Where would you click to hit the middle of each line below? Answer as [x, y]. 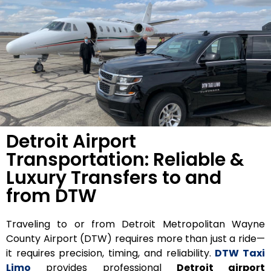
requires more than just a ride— [188, 238]
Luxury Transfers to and [114, 178]
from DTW [51, 196]
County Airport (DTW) [59, 238]
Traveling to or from [64, 224]
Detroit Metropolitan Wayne [194, 224]
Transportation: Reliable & [125, 159]
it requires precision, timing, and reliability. [111, 253]
